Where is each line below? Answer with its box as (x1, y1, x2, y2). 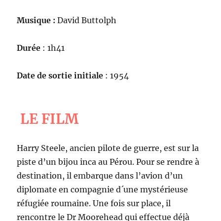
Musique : (17, 15, 56, 25)
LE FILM (20, 110, 79, 127)
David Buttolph (55, 15, 117, 25)
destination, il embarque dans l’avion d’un (17, 171, 184, 181)
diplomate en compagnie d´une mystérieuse (17, 184, 188, 194)
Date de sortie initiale (17, 71, 104, 80)
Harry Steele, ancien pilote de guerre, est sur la (17, 143, 199, 153)
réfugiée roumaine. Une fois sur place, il (17, 198, 171, 208)
